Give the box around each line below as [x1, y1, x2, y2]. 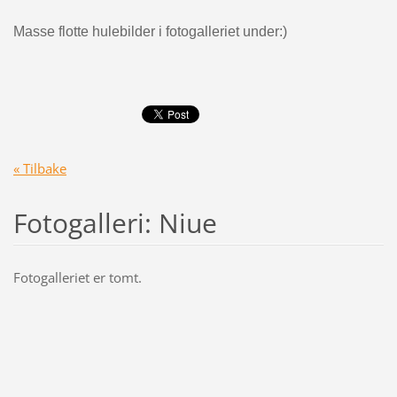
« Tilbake [12, 159, 66, 177]
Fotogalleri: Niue [12, 204, 217, 241]
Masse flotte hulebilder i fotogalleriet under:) [12, 23, 287, 39]
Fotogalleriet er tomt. [12, 268, 142, 286]
